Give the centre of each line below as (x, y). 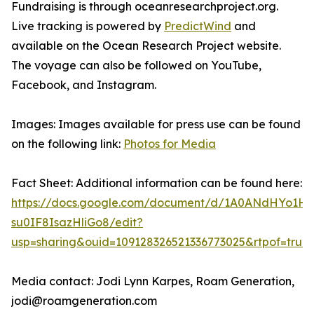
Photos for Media (170, 144)
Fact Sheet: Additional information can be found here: (157, 183)
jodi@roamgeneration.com (84, 301)
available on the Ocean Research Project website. (146, 46)
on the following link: (67, 144)
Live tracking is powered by (88, 26)
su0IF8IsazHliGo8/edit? (77, 223)
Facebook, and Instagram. (84, 85)
